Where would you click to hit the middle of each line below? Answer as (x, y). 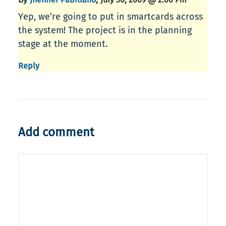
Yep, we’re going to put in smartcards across (110, 17)
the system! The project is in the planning (105, 31)
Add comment (56, 132)
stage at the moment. (63, 44)
